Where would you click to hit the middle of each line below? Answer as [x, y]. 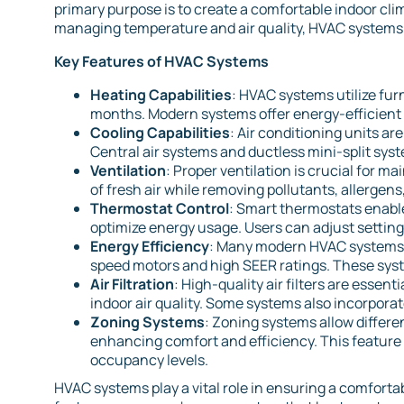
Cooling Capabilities [160, 133]
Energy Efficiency [150, 247]
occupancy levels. [149, 360]
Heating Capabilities [161, 95]
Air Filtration [132, 285]
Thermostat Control [160, 209]
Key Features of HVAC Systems [161, 62]
